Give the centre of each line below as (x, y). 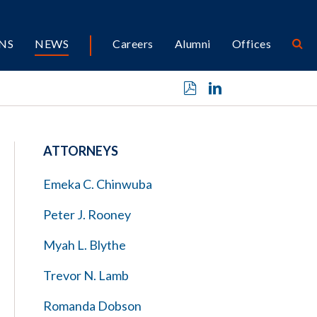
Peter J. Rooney (87, 214)
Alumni (192, 44)
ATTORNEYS (81, 151)
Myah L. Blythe (85, 245)
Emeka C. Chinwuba (98, 184)
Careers (133, 44)
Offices (251, 44)
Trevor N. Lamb (86, 275)
